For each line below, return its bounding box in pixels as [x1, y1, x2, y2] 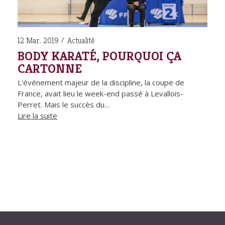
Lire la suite [18, 110, 57, 121]
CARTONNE [18, 61, 82, 77]
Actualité [67, 35, 95, 46]
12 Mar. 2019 [18, 35, 59, 46]
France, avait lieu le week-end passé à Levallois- [18, 88, 183, 99]
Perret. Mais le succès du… [18, 99, 110, 110]
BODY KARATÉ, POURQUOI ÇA [18, 48, 181, 64]
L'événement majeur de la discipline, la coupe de [18, 77, 184, 88]
